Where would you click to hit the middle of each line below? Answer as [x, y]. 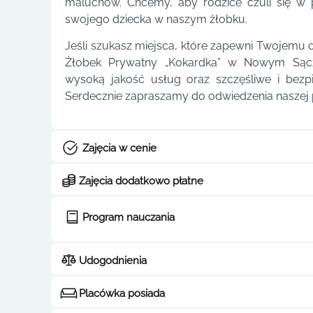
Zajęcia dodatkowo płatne [141, 181]
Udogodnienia [113, 260]
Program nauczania [129, 217]
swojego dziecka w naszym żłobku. [156, 19]
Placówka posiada [122, 293]
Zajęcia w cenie [119, 148]
